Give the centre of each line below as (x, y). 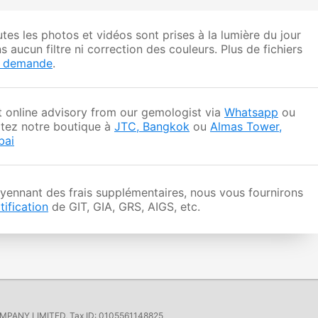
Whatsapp (251, 113)
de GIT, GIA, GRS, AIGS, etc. (124, 207)
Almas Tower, (246, 127)
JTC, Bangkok (152, 127)
